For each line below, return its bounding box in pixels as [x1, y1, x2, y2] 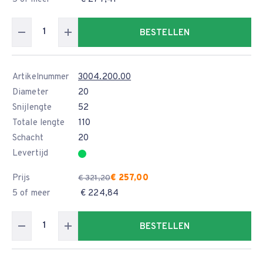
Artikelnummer [12, 72, 69, 83]
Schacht [12, 133, 43, 144]
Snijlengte [12, 102, 52, 113]
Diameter [12, 87, 48, 98]
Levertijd [12, 148, 48, 159]
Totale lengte [12, 117, 65, 129]
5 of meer [12, 188, 50, 199]
